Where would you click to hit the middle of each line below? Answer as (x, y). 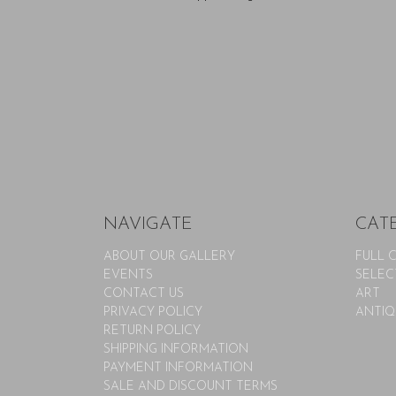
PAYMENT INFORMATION (178, 368)
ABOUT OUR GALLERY (169, 256)
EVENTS (128, 275)
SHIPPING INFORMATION (176, 349)
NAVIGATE (148, 224)
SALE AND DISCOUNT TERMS (190, 386)
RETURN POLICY (152, 331)
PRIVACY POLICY (153, 312)
